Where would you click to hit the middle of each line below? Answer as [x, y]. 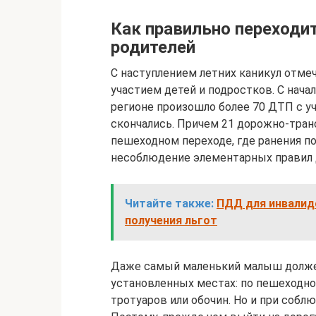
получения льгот [171, 220]
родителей [153, 47]
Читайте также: [169, 203]
